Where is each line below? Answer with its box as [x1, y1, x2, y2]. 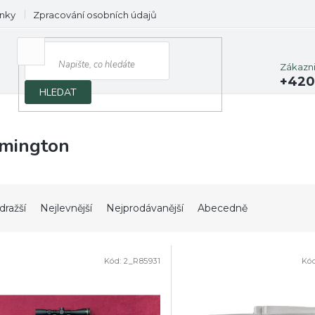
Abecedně [198, 202, 247, 214]
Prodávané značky [174, 9, 259, 20]
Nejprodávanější [106, 202, 184, 214]
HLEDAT [39, 85, 77, 99]
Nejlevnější [40, 202, 92, 214]
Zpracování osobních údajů [33, 9, 157, 20]
